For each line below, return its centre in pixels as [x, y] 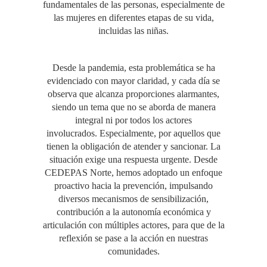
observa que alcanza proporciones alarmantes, [133, 94]
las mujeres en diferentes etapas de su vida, [133, 18]
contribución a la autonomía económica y [133, 212]
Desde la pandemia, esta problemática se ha [133, 68]
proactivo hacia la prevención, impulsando [133, 186]
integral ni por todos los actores [133, 120]
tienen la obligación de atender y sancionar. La [133, 146]
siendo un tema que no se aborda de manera [133, 107]
